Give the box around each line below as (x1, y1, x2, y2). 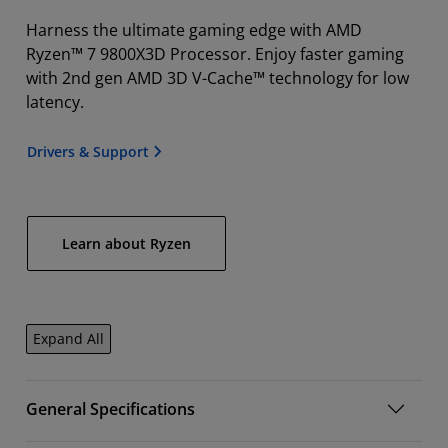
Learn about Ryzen (62, 234, 191, 254)
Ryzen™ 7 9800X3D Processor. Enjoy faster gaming (26, 43, 404, 66)
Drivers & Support (27, 142, 153, 162)
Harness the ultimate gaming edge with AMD (26, 19, 362, 42)
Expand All (33, 329, 104, 349)
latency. (26, 91, 84, 114)
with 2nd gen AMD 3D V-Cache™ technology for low (26, 67, 409, 90)
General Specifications (26, 398, 195, 421)
